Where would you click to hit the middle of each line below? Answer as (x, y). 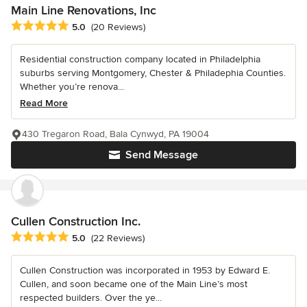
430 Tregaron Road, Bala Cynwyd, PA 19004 (115, 134)
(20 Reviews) (118, 27)
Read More (44, 103)
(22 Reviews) (118, 238)
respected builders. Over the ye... (91, 297)
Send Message (162, 155)
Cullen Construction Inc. (76, 221)
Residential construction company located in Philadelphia (140, 59)
